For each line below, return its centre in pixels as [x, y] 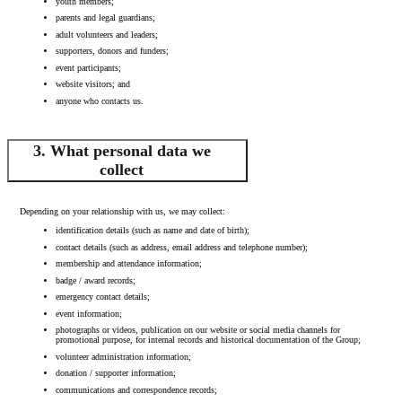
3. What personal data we [122, 151]
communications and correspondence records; [136, 389]
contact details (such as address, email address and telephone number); [181, 247]
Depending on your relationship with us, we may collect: [122, 212]
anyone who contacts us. [99, 100]
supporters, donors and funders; [112, 51]
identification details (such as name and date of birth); [152, 231]
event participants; [88, 67]
